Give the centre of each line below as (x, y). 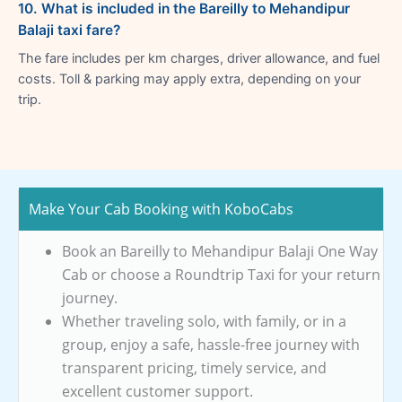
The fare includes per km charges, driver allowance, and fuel (199, 58)
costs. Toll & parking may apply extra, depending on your (189, 79)
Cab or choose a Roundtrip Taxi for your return (221, 274)
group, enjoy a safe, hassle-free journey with (211, 344)
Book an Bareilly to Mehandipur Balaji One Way (220, 251)
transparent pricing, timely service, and (194, 367)
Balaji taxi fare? (69, 30)
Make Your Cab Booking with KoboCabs (161, 209)
